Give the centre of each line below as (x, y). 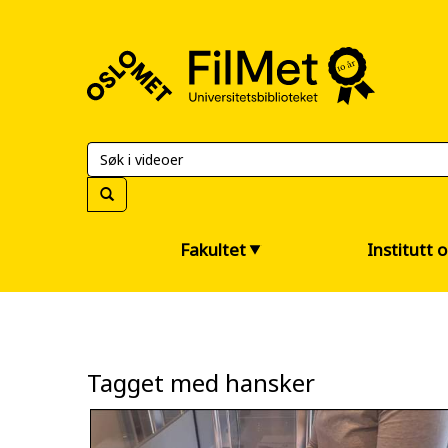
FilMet (95, 50)
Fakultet (213, 249)
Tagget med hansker (201, 382)
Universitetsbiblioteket (159, 94)
